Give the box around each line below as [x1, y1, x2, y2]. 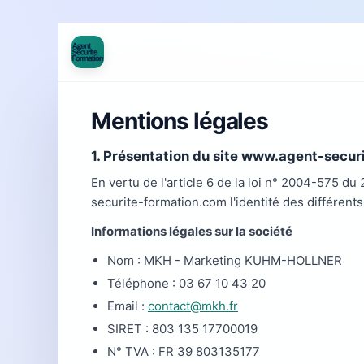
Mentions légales [91, 107, 269, 135]
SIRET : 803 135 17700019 [107, 321, 258, 336]
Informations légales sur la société [91, 223, 292, 239]
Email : [107, 298, 148, 314]
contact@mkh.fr [148, 298, 238, 314]
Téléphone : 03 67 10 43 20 [107, 275, 266, 291]
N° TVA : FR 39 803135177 [107, 344, 260, 359]
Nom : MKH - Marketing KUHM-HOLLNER [107, 253, 342, 268]
